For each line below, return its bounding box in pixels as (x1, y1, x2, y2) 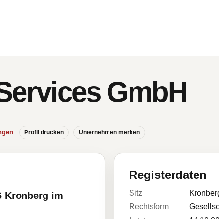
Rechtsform (129, 202, 169, 211)
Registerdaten (129, 168, 207, 181)
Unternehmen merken (79, 129, 140, 136)
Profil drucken (24, 129, 64, 136)
